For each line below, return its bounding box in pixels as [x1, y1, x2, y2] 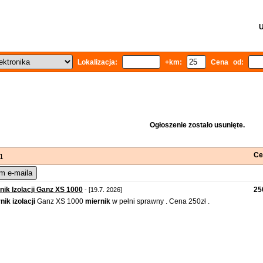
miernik [85, 197, 110, 205]
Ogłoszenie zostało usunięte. [150, 121, 245, 129]
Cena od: [205, 58, 248, 66]
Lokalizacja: [72, 58, 122, 66]
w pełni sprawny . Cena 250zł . [110, 197, 210, 205]
